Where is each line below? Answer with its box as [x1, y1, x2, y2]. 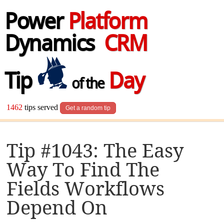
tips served [22, 103, 60, 112]
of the [68, 77, 104, 92]
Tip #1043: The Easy [6, 139, 184, 162]
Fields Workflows [6, 177, 165, 200]
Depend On [6, 196, 108, 219]
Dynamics [4, 34, 104, 57]
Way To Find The [6, 158, 160, 181]
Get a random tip [65, 104, 111, 112]
